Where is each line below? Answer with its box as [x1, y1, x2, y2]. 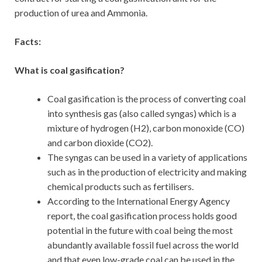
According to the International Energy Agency [47, 195, 230, 207]
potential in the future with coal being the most [47, 225, 233, 236]
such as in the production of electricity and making [47, 166, 247, 178]
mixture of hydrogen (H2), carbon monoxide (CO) [47, 122, 244, 134]
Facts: [15, 36, 41, 47]
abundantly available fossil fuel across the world [47, 239, 239, 251]
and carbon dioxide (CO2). [47, 137, 154, 149]
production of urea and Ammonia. [15, 7, 147, 19]
